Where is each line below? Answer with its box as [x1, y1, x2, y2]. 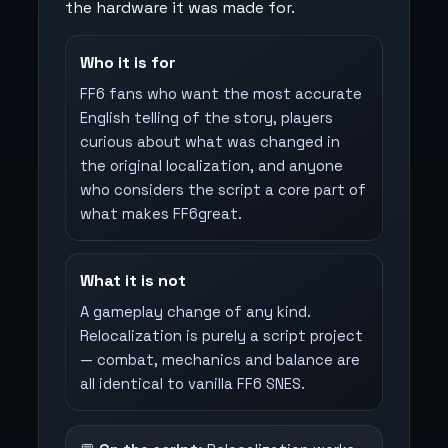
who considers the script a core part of [80, 181, 366, 199]
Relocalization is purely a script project [80, 327, 363, 345]
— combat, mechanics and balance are [80, 351, 360, 369]
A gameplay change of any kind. [80, 303, 311, 321]
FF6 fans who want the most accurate [80, 85, 362, 103]
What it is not [80, 270, 186, 291]
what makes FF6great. [80, 205, 242, 223]
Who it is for [80, 52, 176, 73]
